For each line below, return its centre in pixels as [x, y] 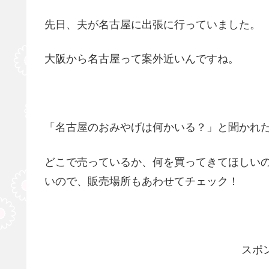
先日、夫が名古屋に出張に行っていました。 [153, 24]
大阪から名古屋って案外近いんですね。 [142, 59]
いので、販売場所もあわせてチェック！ [142, 181]
